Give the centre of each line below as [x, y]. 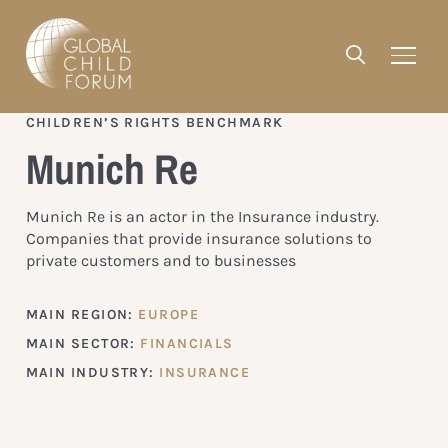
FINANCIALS [187, 343]
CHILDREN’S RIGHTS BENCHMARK [154, 122]
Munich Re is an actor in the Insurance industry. [202, 216]
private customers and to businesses [160, 260]
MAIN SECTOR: [83, 343]
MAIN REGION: [82, 314]
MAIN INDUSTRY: [92, 372]
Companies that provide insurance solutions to [198, 238]
